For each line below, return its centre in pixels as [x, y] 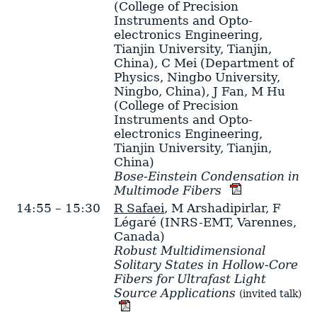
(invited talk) [270, 294]
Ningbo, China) [160, 92]
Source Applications [174, 293]
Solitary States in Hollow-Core [206, 265]
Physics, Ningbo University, [197, 77]
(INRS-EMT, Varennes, [226, 223]
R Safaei [139, 208]
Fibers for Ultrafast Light [190, 279]
